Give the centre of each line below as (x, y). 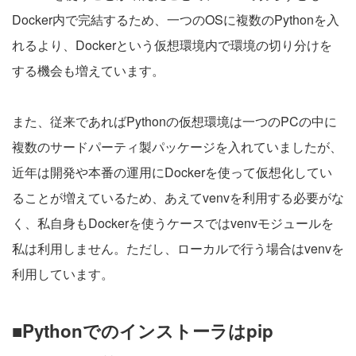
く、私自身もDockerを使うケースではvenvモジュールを (173, 223)
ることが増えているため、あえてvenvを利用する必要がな (178, 197)
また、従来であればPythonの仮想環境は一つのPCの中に (174, 121)
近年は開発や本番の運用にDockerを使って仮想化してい (172, 172)
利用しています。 (63, 274)
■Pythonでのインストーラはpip (143, 331)
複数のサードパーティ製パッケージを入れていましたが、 (177, 147)
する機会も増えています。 (88, 70)
